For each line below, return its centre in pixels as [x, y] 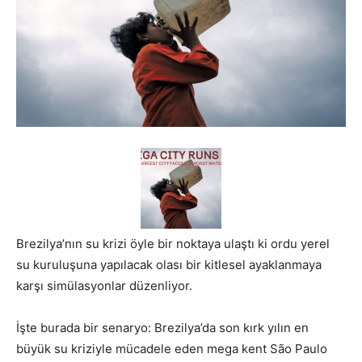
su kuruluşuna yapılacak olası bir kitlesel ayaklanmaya [169, 265]
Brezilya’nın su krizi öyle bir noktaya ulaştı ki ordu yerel [173, 244]
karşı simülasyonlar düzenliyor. [104, 286]
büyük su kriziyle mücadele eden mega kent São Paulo [172, 349]
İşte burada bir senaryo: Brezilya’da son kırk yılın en [162, 328]
